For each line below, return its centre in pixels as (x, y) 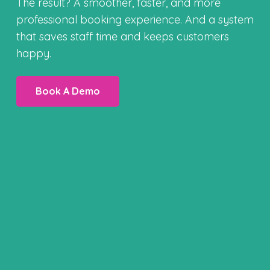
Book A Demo (68, 91)
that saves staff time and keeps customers (123, 36)
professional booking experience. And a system (135, 19)
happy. (34, 53)
